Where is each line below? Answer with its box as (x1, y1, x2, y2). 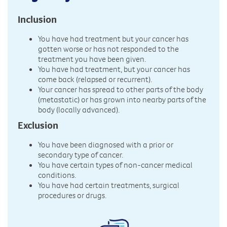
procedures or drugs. (38, 190, 106, 200)
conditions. (38, 169, 76, 180)
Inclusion (18, 13, 57, 26)
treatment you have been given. (38, 54, 146, 64)
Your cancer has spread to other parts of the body (38, 84, 203, 95)
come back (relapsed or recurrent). (38, 74, 152, 85)
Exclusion (18, 118, 58, 131)
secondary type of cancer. (38, 149, 123, 160)
